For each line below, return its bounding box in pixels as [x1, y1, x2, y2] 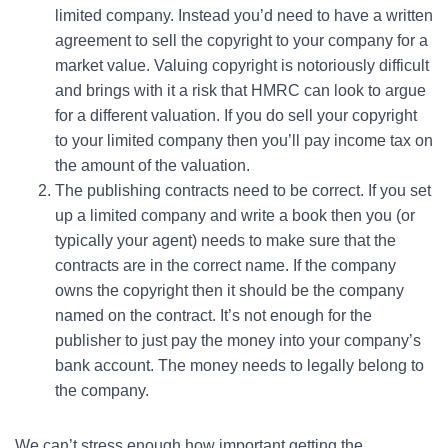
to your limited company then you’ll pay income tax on [55, 131, 433, 149]
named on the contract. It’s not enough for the [55, 306, 372, 324]
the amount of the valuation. [55, 156, 250, 174]
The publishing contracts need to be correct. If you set [55, 181, 431, 199]
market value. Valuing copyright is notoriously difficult [55, 56, 429, 74]
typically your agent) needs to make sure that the [55, 231, 396, 249]
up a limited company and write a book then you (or [55, 206, 415, 224]
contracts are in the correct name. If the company [55, 256, 396, 274]
